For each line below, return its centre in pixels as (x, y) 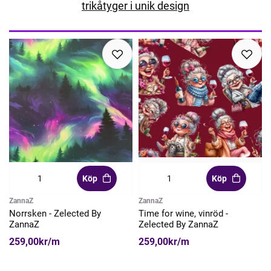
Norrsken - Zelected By (55, 213)
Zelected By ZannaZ (178, 224)
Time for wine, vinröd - (183, 213)
